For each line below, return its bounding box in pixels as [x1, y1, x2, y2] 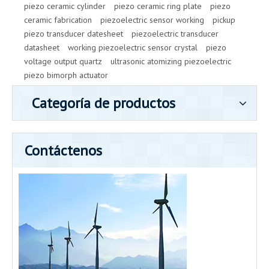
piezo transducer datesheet [24, 28, 123, 39]
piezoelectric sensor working [100, 14, 204, 25]
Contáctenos [25, 141, 102, 160]
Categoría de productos [32, 94, 175, 112]
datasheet [24, 42, 59, 53]
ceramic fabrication [24, 14, 92, 25]
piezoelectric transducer [131, 28, 219, 39]
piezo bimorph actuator [24, 70, 108, 80]
